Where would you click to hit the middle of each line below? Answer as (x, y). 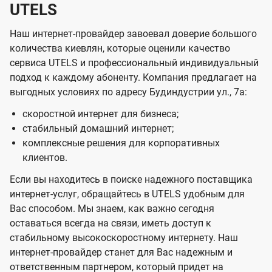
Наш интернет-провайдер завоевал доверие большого (133, 34)
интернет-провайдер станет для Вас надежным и (121, 253)
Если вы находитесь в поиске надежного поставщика (131, 180)
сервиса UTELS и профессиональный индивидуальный (134, 63)
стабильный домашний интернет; (98, 129)
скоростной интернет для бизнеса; (100, 114)
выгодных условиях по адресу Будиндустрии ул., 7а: (128, 92)
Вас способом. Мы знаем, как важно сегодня (112, 209)
